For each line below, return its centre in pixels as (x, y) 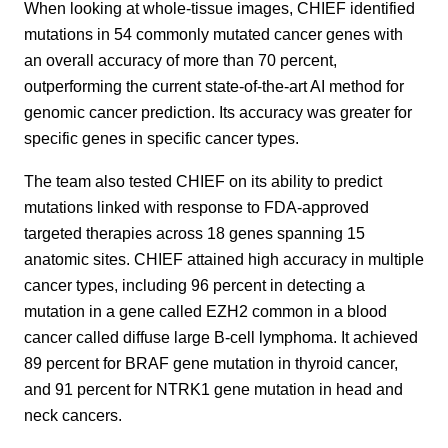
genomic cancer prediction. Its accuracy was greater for (218, 112)
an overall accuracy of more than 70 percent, (180, 60)
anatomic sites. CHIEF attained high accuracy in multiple (224, 258)
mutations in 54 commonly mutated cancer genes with (213, 34)
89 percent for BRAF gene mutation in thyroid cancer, (211, 362)
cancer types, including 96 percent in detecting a (194, 284)
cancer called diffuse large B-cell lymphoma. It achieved (221, 336)
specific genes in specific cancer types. (161, 138)
